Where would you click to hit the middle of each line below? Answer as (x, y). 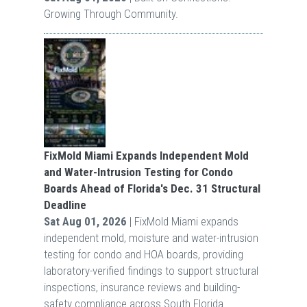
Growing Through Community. (111, 13)
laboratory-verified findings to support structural (151, 270)
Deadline (65, 205)
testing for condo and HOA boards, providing (143, 254)
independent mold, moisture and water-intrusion (151, 237)
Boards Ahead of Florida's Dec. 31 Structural (152, 188)
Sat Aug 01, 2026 (85, 221)
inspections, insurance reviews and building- (142, 287)
